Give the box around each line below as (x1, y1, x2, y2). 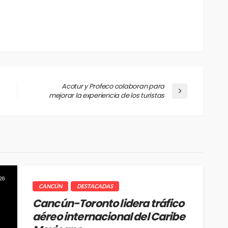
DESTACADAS (77, 183, 113, 190)
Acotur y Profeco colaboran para (62, 81, 164, 92)
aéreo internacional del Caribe (33, 209, 185, 224)
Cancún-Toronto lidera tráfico (33, 196, 184, 211)
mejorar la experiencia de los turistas (48, 91, 164, 101)
